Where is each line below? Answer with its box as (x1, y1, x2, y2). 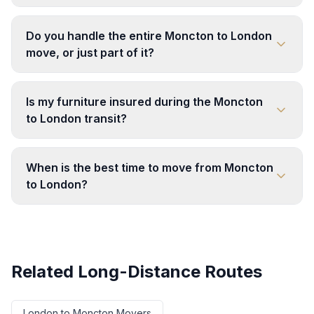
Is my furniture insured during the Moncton (26, 95, 263, 109)
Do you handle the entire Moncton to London (26, 29, 272, 43)
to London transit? (26, 111, 127, 126)
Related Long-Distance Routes (11, 261, 262, 282)
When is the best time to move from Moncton (26, 161, 273, 175)
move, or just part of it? (26, 46, 154, 60)
